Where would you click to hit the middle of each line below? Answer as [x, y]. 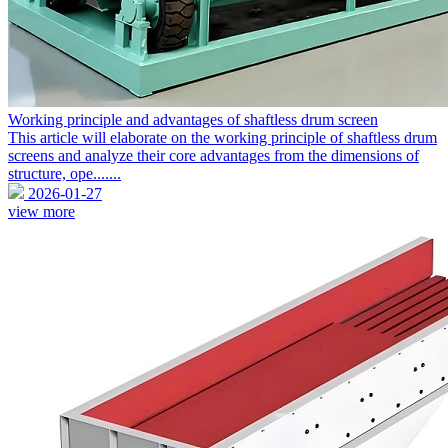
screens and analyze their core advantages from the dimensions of [213, 156]
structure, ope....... [64, 174]
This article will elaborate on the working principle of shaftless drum [222, 138]
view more [41, 212]
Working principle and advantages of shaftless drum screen [193, 120]
